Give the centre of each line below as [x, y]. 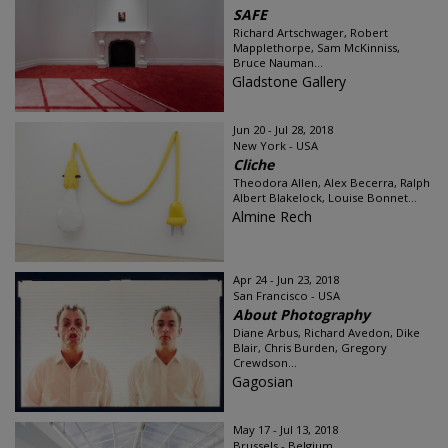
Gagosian [262, 381]
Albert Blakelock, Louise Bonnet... [325, 197]
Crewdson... [265, 362]
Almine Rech [272, 216]
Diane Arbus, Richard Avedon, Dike [326, 332]
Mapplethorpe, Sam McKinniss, [316, 47]
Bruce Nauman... [278, 62]
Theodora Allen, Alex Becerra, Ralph [331, 182]
